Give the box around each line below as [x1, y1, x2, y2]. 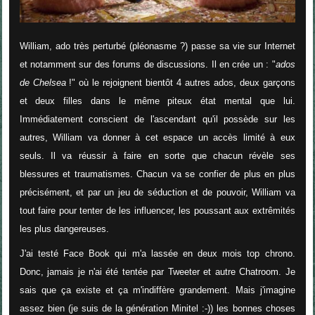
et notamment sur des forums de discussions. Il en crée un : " [19, 58, 276, 70]
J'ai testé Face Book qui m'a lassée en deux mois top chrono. [19, 247, 295, 259]
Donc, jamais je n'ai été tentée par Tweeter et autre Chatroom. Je [19, 266, 295, 277]
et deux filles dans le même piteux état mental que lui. [19, 95, 295, 106]
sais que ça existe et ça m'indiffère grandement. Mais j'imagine [19, 284, 295, 295]
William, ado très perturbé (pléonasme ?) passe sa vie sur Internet [19, 40, 295, 51]
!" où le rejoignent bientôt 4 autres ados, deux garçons [65, 77, 295, 88]
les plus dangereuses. [19, 223, 109, 234]
